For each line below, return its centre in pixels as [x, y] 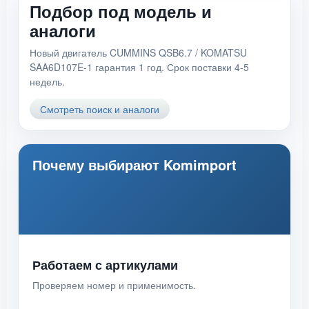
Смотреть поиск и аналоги [100, 109]
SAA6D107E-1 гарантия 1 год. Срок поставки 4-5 [139, 67]
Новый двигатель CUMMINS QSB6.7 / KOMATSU [138, 52]
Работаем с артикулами [105, 265]
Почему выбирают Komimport [134, 165]
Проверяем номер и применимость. [114, 285]
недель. [47, 81]
